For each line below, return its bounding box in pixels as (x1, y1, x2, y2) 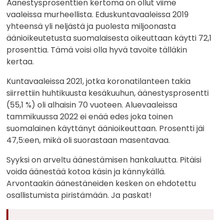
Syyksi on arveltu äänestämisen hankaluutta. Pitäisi (6, 154, 202, 166)
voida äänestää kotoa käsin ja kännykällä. (6, 166, 166, 178)
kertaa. (6, 56, 34, 68)
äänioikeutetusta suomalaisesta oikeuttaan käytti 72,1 (6, 32, 212, 44)
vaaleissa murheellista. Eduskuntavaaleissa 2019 (6, 9, 189, 21)
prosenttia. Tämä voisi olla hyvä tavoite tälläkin (6, 44, 188, 56)
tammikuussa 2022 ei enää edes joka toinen (6, 111, 173, 123)
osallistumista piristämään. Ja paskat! (6, 190, 152, 201)
